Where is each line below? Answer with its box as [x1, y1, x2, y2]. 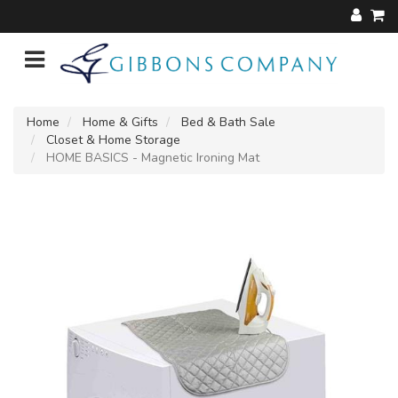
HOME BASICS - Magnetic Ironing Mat [43, 148, 259, 166]
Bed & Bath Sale [181, 113, 275, 131]
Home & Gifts [83, 113, 158, 131]
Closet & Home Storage [46, 131, 180, 148]
